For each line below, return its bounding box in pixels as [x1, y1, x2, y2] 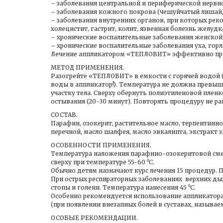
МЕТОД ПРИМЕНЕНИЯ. [51, 64, 124, 71]
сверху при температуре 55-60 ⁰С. [51, 158, 154, 166]
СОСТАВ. [51, 111, 78, 118]
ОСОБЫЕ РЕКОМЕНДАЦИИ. [51, 214, 138, 222]
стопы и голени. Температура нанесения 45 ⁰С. [51, 184, 196, 191]
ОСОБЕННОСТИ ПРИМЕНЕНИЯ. [51, 141, 151, 149]
